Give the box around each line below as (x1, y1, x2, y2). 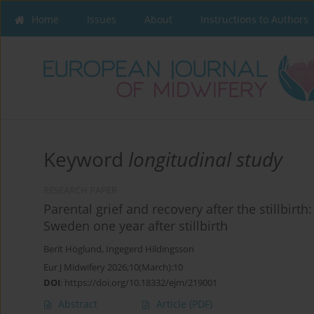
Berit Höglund (43, 243, 102, 256)
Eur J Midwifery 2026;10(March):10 (43, 261, 183, 274)
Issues (87, 13, 116, 26)
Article (156, 297, 189, 311)
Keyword (43, 146, 128, 173)
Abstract (58, 297, 97, 311)
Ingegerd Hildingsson (106, 243, 194, 256)
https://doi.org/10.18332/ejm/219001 (64, 276, 217, 289)
